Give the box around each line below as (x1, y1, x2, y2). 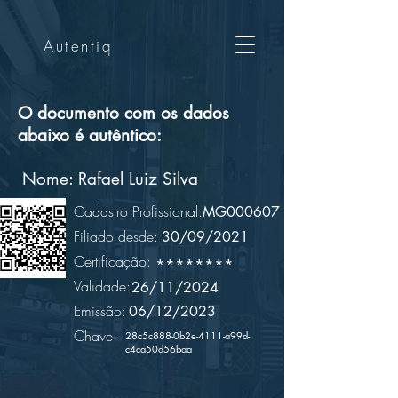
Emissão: (74, 301, 126, 321)
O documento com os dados (18, 102, 229, 124)
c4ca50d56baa (125, 342, 192, 355)
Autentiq (44, 36, 114, 56)
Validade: (74, 276, 131, 296)
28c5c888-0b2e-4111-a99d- (125, 329, 250, 342)
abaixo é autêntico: (18, 124, 162, 147)
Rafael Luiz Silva (78, 168, 198, 190)
